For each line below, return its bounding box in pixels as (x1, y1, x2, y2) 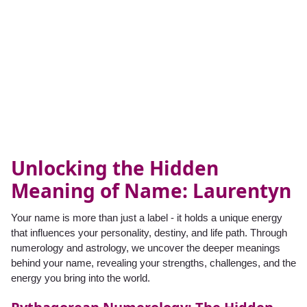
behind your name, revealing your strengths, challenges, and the (11, 257, 296, 269)
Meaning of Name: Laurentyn (11, 177, 291, 204)
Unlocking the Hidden (11, 155, 219, 182)
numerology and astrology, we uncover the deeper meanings (11, 242, 280, 254)
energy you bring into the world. (11, 272, 150, 284)
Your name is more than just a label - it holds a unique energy (11, 212, 282, 224)
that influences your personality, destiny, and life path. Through (11, 227, 287, 239)
